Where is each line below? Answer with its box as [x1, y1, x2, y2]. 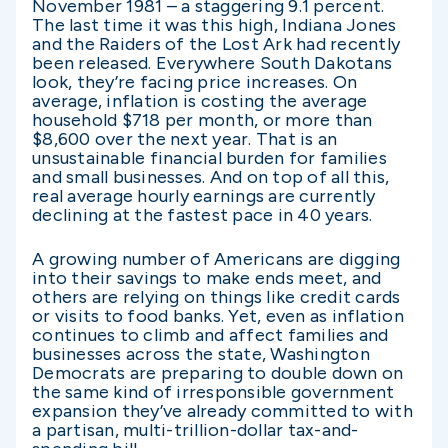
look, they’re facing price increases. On [32, 71, 357, 93]
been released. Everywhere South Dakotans [32, 52, 392, 74]
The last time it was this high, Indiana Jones [32, 14, 397, 36]
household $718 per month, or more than [32, 109, 373, 131]
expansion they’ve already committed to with [32, 400, 413, 423]
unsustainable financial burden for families [32, 147, 387, 169]
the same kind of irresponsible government [32, 381, 395, 404]
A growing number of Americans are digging [32, 248, 401, 271]
